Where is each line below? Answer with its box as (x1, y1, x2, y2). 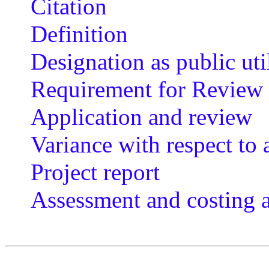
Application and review (30, 104, 252, 130)
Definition (30, 21, 128, 47)
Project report (30, 159, 160, 185)
